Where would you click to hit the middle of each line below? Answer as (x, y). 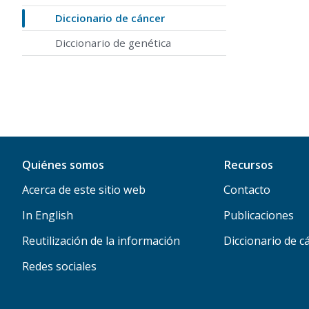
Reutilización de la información (101, 240)
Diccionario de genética (113, 43)
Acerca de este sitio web (84, 189)
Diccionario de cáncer (110, 18)
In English (48, 215)
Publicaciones (258, 215)
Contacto (247, 189)
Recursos (248, 165)
